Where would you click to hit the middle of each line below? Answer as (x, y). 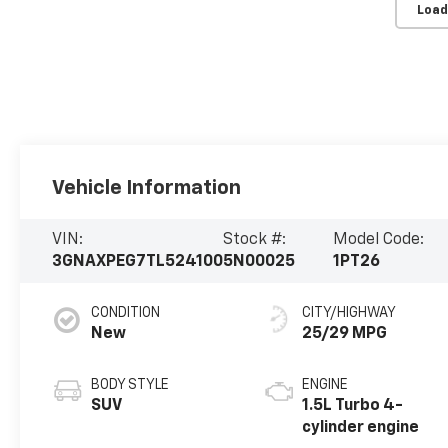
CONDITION (126, 312)
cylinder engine (361, 427)
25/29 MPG (345, 333)
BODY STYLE (130, 384)
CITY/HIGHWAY (349, 312)
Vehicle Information (147, 187)
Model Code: (378, 239)
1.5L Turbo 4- (353, 405)
